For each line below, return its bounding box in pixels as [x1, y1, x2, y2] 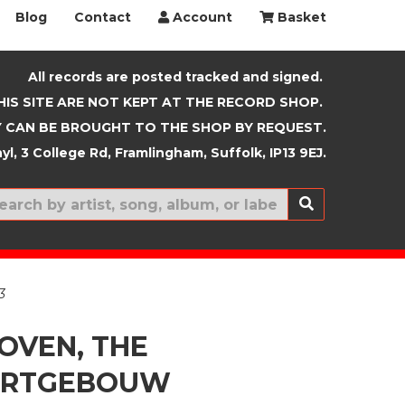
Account [169, 9, 232, 25]
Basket [274, 9, 326, 25]
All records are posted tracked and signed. [24, 69, 326, 85]
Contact [74, 9, 131, 25]
